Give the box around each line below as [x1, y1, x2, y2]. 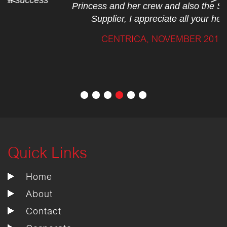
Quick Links [8, 146, 87, 162]
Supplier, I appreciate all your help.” [42, 14, 185, 24]
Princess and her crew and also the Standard [22, 1, 205, 12]
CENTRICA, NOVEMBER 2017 [52, 35, 175, 45]
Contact [26, 207, 61, 217]
